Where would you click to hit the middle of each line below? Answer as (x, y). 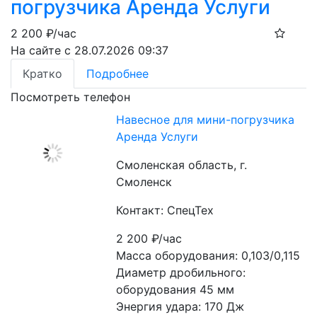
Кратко (42, 74)
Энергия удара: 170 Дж (180, 306)
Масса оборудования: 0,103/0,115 (208, 255)
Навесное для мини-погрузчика (206, 120)
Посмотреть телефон (70, 97)
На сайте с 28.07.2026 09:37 (90, 50)
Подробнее (117, 74)
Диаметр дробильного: (181, 272)
